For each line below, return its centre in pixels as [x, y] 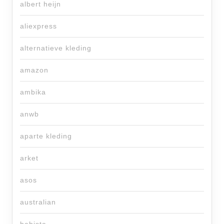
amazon [34, 70]
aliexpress [38, 26]
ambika [33, 92]
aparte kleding [46, 136]
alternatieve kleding [56, 48]
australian [38, 202]
